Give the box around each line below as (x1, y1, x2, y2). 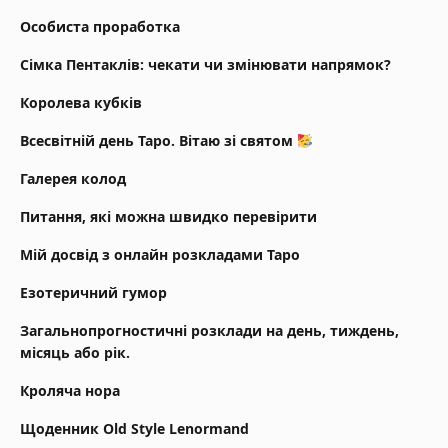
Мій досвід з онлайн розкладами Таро (20, 245, 300, 265)
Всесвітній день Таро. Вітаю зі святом (20, 131, 297, 151)
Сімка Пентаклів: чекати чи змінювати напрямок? (20, 55, 391, 75)
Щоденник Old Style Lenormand (20, 419, 249, 439)
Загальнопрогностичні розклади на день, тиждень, (20, 321, 399, 341)
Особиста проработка (20, 17, 180, 37)
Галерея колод (20, 169, 126, 189)
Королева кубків (20, 93, 142, 113)
